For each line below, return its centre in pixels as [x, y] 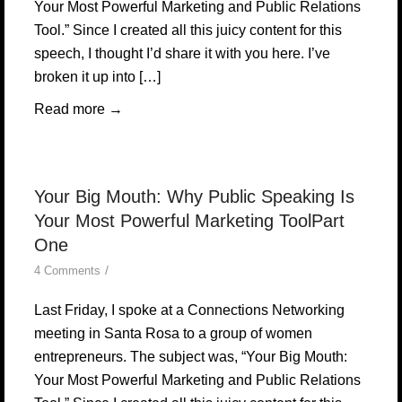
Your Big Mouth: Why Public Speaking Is [194, 197]
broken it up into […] [97, 77]
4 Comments [67, 271]
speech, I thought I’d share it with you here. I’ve [182, 53]
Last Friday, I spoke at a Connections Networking [189, 310]
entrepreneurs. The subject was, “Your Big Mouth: [190, 357]
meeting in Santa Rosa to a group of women [173, 333]
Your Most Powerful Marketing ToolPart [189, 221]
